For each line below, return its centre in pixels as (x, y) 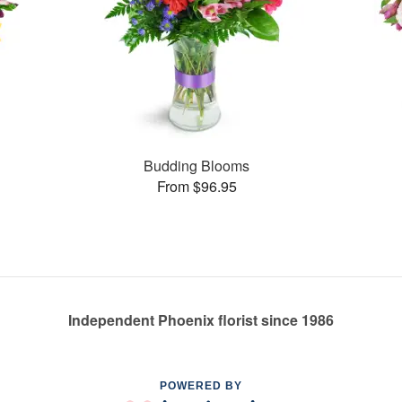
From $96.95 (197, 186)
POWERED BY (201, 386)
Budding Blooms (197, 165)
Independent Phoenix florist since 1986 (201, 320)
